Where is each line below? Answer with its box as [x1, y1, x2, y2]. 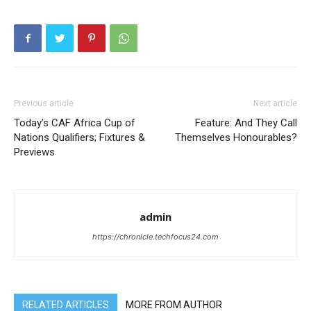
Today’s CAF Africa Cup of [14, 117, 135, 129]
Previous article [14, 99, 74, 108]
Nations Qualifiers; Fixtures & [14, 131, 145, 144]
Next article [253, 99, 297, 108]
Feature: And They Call [195, 117, 297, 129]
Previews [14, 146, 55, 158]
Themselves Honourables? [175, 131, 297, 144]
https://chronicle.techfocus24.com [92, 232, 219, 242]
